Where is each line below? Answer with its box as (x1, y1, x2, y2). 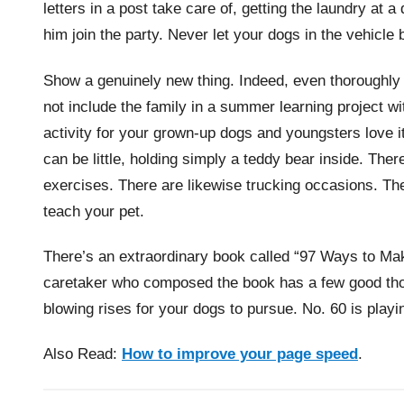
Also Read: (43, 345, 122, 363)
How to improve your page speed (122, 345, 358, 363)
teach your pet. (43, 202, 144, 220)
